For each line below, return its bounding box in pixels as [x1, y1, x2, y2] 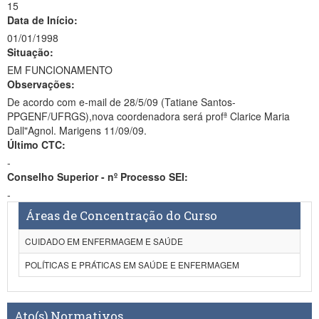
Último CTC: [7, 137, 66, 152]
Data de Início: [7, 13, 78, 27]
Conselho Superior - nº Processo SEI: [7, 169, 188, 184]
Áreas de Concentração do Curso [26, 207, 217, 224]
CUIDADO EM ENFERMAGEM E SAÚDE [25, 235, 183, 247]
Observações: [7, 77, 75, 91]
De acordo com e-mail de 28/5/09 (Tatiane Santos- [7, 95, 236, 109]
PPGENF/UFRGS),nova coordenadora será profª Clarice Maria [7, 109, 264, 123]
